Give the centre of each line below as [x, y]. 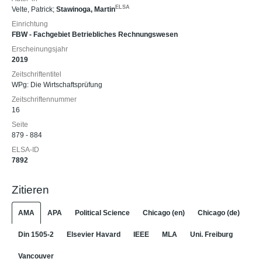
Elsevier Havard [94, 234]
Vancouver [36, 256]
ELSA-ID [25, 150]
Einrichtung [30, 24]
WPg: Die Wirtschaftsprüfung [57, 85]
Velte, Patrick [32, 9]
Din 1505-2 [36, 234]
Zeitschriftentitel [37, 74]
